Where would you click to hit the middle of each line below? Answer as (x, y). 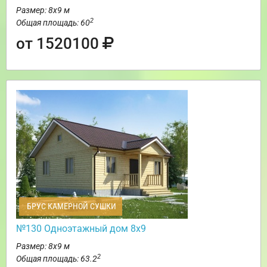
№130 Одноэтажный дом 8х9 (81, 229)
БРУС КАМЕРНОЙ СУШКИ (71, 207)
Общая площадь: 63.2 (57, 259)
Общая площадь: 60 (53, 23)
